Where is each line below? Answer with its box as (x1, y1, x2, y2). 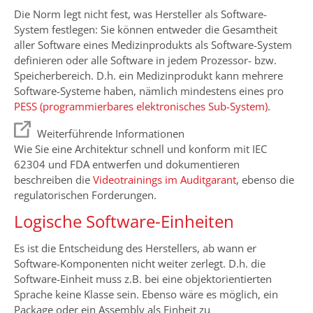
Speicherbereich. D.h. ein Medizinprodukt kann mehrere (14, 68, 283, 82)
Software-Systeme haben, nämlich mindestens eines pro (14, 84, 284, 98)
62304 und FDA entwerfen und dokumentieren (14, 157, 240, 171)
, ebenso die (236, 173, 294, 187)
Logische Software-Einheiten (14, 210, 234, 233)
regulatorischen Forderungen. (14, 188, 156, 202)
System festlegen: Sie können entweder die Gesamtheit (14, 22, 277, 36)
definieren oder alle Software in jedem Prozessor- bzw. (14, 53, 277, 67)
